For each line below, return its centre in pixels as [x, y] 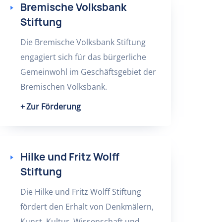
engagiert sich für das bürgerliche [83, 57]
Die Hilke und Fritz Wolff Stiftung [81, 192]
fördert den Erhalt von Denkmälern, [87, 207]
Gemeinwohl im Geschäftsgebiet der [88, 72]
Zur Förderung [53, 107]
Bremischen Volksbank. [63, 87]
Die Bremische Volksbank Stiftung [83, 42]
